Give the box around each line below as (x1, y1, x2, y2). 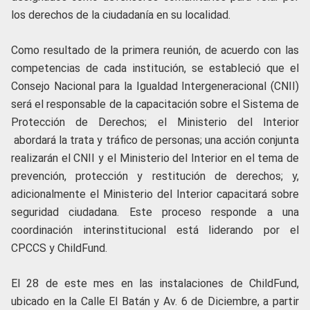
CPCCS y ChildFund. (11, 241, 107, 255)
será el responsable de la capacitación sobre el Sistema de (11, 98, 299, 111)
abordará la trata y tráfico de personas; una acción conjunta (11, 134, 299, 147)
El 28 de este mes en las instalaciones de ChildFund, (11, 277, 299, 291)
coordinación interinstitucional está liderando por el (11, 224, 299, 237)
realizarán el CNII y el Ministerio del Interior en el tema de (11, 152, 299, 165)
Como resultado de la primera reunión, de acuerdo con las (11, 44, 299, 57)
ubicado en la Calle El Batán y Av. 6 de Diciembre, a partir (11, 295, 299, 309)
